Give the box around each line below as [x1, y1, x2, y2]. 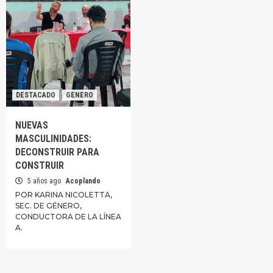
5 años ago [26, 177, 63, 185]
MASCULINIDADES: [15, 133, 91, 144]
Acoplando [66, 177, 101, 185]
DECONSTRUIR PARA [15, 146, 99, 158]
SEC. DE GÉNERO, [15, 201, 82, 210]
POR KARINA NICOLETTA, [15, 190, 112, 199]
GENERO [66, 91, 93, 99]
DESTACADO [16, 91, 55, 99]
